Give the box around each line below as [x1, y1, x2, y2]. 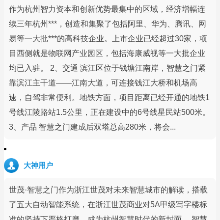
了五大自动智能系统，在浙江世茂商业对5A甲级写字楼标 [9, 200, 207, 209]
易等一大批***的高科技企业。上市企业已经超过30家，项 [9, 34, 207, 43]
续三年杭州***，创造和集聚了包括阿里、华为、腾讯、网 [9, 19, 206, 28]
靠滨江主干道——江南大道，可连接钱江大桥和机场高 [9, 78, 197, 87]
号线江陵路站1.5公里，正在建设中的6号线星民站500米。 [9, 108, 210, 116]
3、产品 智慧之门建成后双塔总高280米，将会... [9, 122, 176, 131]
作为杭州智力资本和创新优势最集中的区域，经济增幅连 [9, 4, 205, 13]
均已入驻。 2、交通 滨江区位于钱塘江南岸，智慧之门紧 [9, 63, 206, 72]
